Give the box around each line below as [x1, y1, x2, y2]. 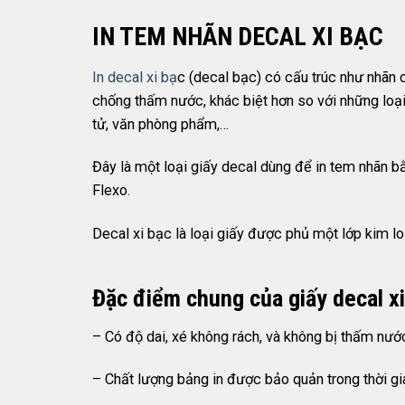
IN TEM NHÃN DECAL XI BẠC [92, 22, 383, 52]
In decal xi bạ [92, 69, 177, 87]
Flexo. [92, 182, 130, 200]
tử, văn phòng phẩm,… [92, 116, 229, 134]
